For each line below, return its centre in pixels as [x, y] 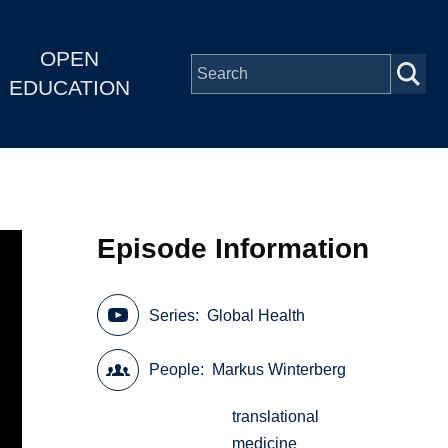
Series [172, 315]
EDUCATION [69, 88]
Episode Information [233, 248]
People [175, 370]
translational [276, 417]
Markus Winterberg [279, 370]
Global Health [256, 315]
